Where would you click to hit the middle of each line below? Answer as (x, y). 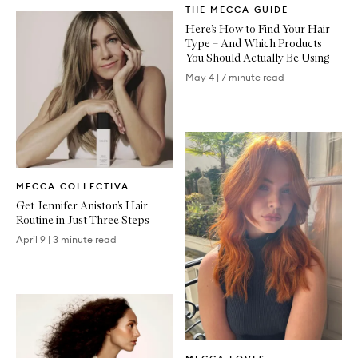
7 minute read (253, 77)
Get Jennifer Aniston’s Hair (82, 205)
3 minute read (85, 239)
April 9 (31, 239)
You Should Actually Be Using (257, 58)
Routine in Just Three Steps (83, 219)
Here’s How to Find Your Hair (258, 29)
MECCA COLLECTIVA (73, 186)
